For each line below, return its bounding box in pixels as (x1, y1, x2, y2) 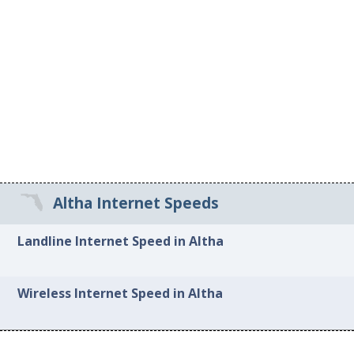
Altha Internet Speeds (52, 193, 219, 214)
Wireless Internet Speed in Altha (17, 284, 224, 303)
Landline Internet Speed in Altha (17, 232, 224, 250)
